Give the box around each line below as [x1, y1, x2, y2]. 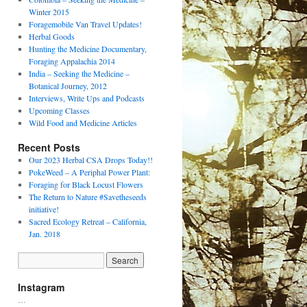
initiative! [28, 204, 59, 214]
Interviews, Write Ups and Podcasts [28, 93, 145, 103]
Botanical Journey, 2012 [28, 80, 107, 91]
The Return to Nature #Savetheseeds [28, 191, 147, 202]
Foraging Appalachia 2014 [28, 56, 115, 66]
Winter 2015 [28, 6, 69, 17]
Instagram [18, 280, 64, 294]
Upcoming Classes [28, 105, 90, 116]
